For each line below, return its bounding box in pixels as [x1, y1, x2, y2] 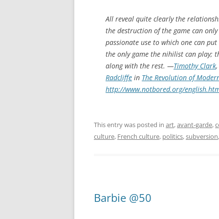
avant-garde [177, 120, 212, 129]
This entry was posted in [94, 120, 166, 129]
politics [162, 131, 183, 141]
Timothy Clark [174, 61, 216, 70]
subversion [186, 131, 218, 141]
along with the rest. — [106, 61, 174, 70]
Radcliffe [106, 72, 132, 82]
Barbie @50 [94, 190, 152, 205]
